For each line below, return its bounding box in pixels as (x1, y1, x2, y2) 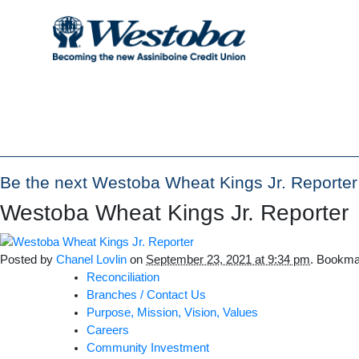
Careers (86, 323, 129, 337)
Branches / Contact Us (86, 288, 206, 301)
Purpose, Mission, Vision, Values (86, 305, 258, 319)
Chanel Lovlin (56, 252, 127, 266)
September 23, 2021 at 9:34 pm (146, 252, 310, 266)
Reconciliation (86, 270, 159, 284)
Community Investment (86, 341, 209, 354)
